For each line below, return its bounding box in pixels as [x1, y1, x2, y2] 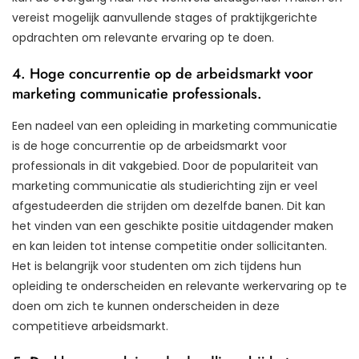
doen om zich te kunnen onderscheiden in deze [12, 297, 280, 314]
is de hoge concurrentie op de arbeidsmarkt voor [12, 137, 287, 154]
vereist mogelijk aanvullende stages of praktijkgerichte [12, 9, 317, 26]
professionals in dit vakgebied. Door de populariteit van [12, 157, 318, 174]
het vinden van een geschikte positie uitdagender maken [12, 217, 333, 234]
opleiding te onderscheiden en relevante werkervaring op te [12, 277, 347, 294]
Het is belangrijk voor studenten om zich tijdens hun [12, 257, 301, 274]
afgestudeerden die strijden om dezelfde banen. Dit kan [12, 197, 325, 214]
